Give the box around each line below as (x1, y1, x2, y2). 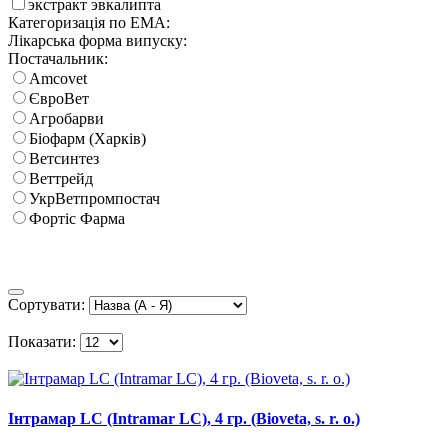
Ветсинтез (29, 150, 99, 168)
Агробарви (29, 110, 104, 128)
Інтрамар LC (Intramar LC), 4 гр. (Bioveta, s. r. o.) (8, 409, 360, 427)
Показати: (8, 333, 76, 351)
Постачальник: (8, 50, 108, 68)
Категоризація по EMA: (8, 14, 170, 32)
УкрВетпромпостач (29, 190, 160, 208)
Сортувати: (8, 296, 85, 314)
